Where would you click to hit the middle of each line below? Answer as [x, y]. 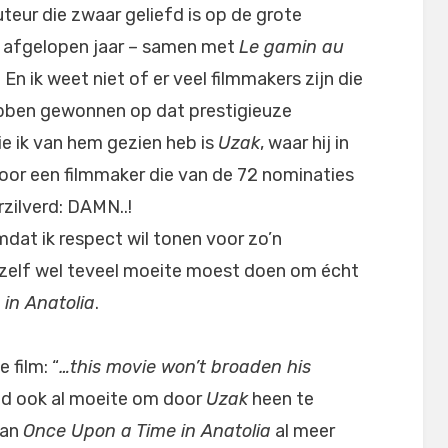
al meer [303, 431]
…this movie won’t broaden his [185, 367]
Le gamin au [291, 47]
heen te [281, 399]
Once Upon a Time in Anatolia [147, 431]
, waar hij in [304, 143]
